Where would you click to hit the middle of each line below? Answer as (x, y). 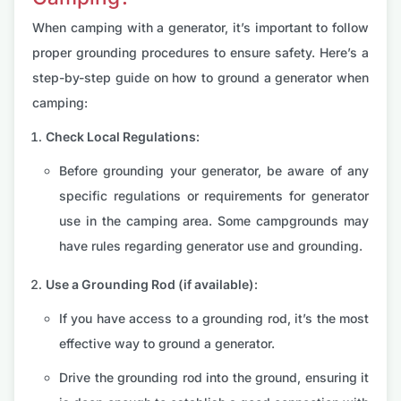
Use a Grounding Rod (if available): (152, 285)
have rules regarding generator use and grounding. (211, 246)
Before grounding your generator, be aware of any (214, 171)
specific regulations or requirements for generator (214, 196)
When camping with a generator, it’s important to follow (200, 28)
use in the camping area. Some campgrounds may (214, 221)
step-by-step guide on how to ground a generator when (200, 78)
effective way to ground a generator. (167, 344)
